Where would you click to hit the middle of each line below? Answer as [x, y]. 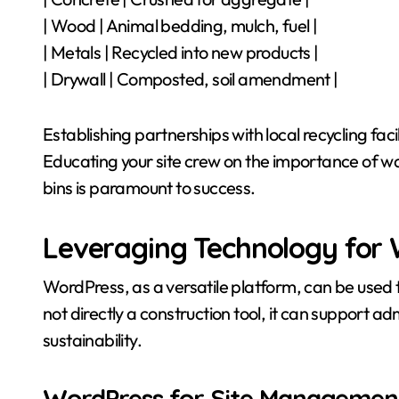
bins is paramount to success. [149, 187]
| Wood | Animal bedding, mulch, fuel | [180, 25]
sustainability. [93, 340]
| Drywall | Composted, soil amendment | [191, 79]
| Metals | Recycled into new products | [181, 52]
